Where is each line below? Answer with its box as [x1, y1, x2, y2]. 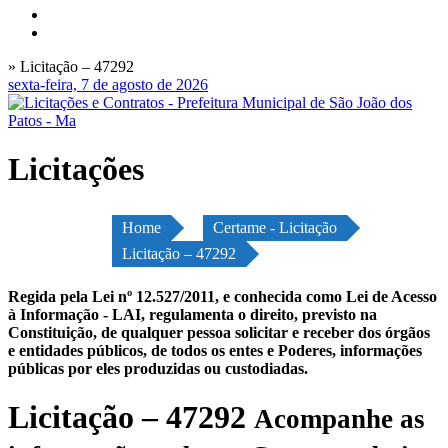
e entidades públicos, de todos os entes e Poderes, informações [8, 341, 422, 359]
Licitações [8, 151, 144, 188]
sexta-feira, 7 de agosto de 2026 [8, 76, 208, 93]
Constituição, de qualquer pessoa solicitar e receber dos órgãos [8, 323, 430, 341]
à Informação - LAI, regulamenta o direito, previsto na [8, 305, 377, 323]
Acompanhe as [254, 404, 425, 435]
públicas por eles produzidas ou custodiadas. [8, 359, 308, 377]
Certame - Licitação [213, 218, 337, 236]
